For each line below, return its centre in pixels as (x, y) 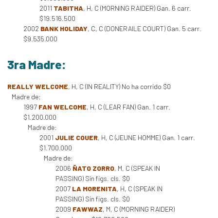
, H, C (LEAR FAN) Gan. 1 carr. (128, 107)
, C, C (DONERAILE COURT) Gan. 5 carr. (145, 28)
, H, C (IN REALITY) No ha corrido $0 (119, 86)
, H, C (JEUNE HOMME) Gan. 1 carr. (146, 137)
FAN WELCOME (63, 107)
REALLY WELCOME (38, 86)
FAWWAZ (88, 209)
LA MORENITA (94, 189)
